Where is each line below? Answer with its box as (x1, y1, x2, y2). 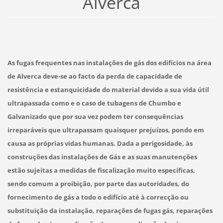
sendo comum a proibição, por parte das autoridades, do (7, 179, 189, 188)
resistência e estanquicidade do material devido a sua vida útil (7, 85, 209, 94)
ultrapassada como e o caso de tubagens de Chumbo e (7, 98, 181, 108)
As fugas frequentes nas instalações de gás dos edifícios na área (7, 58, 212, 67)
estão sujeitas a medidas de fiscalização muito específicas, (7, 165, 195, 175)
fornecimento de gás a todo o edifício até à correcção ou (7, 192, 189, 202)
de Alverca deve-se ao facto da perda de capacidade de (7, 71, 182, 81)
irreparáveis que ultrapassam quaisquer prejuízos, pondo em (7, 125, 204, 134)
